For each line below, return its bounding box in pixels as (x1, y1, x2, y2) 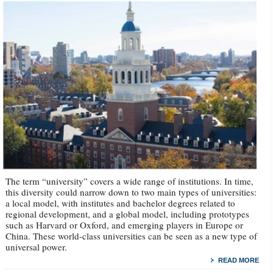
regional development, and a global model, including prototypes (5, 208, 250, 221)
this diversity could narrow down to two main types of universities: (5, 186, 257, 199)
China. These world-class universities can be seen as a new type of (5, 230, 258, 243)
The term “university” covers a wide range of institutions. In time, (5, 175, 254, 188)
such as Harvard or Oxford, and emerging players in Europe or (5, 219, 244, 232)
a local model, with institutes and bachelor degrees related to (5, 197, 236, 210)
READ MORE (218, 257, 260, 264)
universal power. (5, 241, 68, 253)
